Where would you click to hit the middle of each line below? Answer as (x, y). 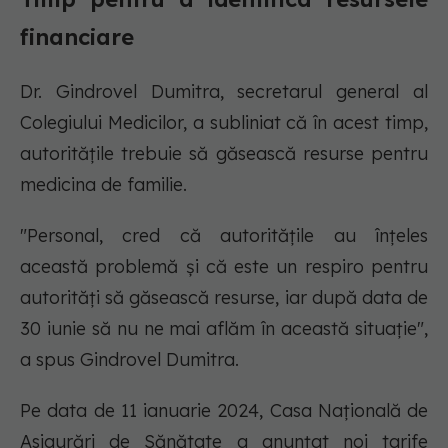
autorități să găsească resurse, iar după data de (224, 297)
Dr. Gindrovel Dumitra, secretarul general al (224, 91)
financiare (77, 37)
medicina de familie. (103, 184)
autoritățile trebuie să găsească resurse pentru (224, 153)
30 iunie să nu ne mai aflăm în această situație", (224, 328)
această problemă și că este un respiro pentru (224, 266)
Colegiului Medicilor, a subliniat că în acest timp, (224, 122)
